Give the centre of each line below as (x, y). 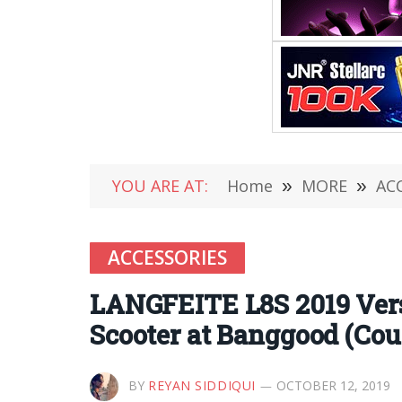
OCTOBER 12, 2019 (333, 385)
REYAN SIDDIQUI (202, 385)
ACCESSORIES (167, 258)
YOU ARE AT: (160, 186)
